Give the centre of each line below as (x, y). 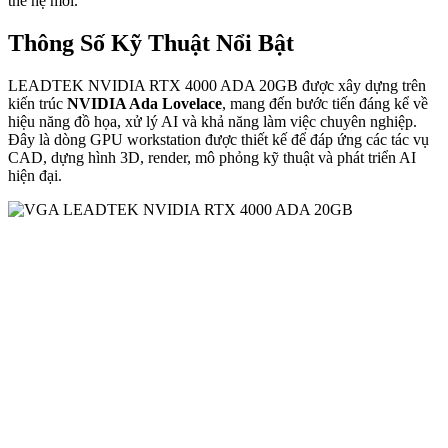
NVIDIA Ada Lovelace (144, 104)
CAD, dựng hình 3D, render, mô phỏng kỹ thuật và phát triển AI (212, 158)
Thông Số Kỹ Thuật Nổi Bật (151, 43)
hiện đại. (35, 176)
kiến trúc (37, 104)
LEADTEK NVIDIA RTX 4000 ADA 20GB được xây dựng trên (217, 86)
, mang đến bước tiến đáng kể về (325, 104)
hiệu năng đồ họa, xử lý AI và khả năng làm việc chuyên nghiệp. (212, 122)
